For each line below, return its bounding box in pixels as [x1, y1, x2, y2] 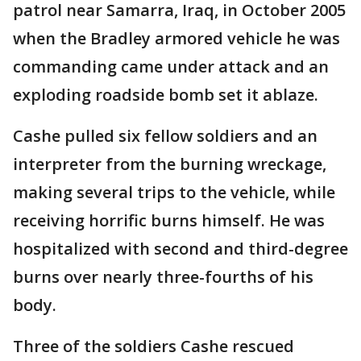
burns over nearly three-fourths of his [13, 266, 313, 288]
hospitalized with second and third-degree [13, 238, 348, 260]
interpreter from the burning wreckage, [13, 153, 326, 176]
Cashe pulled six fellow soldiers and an [13, 125, 317, 147]
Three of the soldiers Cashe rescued [13, 335, 294, 358]
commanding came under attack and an [13, 56, 329, 78]
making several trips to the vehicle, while [13, 181, 335, 204]
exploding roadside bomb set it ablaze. [13, 84, 318, 106]
